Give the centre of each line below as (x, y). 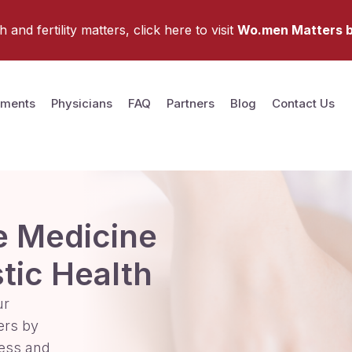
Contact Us (303, 104)
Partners (191, 104)
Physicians (82, 104)
